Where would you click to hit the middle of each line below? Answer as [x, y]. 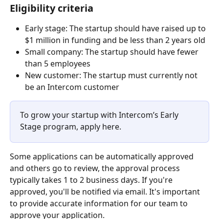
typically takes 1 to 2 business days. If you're [92, 180]
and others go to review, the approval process [96, 168]
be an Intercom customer [72, 87]
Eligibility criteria [52, 8]
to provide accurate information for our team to [100, 204]
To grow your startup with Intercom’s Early [100, 115]
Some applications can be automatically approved [103, 157]
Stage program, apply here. [71, 127]
